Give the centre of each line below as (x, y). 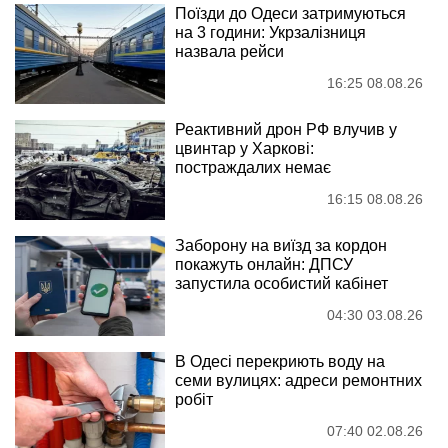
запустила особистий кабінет (281, 283)
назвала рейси (229, 51)
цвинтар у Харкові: (244, 148)
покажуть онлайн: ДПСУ (264, 264)
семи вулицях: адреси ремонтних (298, 380)
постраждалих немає (253, 167)
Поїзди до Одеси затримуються (290, 13)
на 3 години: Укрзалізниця (270, 32)
